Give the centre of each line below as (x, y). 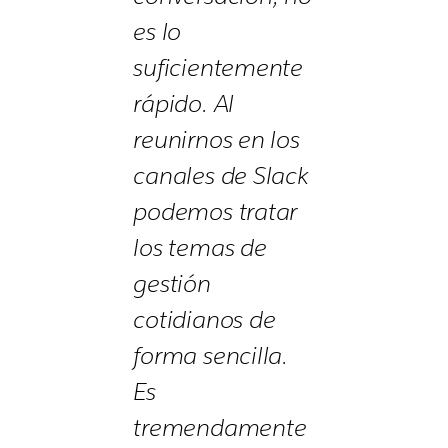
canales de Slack (221, 175)
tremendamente (220, 427)
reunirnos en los (216, 139)
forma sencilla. (211, 355)
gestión (172, 283)
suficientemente (218, 67)
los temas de (200, 247)
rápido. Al (184, 103)
